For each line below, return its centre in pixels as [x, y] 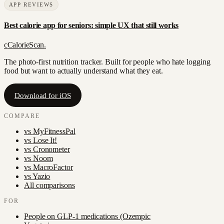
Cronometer [51, 149]
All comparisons [49, 185]
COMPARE [22, 116]
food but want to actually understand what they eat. [83, 71]
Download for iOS [43, 95]
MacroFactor [53, 167]
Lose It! [45, 140]
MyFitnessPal [54, 131]
